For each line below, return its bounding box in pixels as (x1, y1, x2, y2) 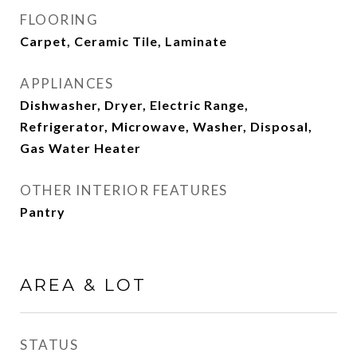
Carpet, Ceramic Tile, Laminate (20, 33, 227, 49)
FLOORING (20, 11, 98, 28)
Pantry (20, 204, 65, 219)
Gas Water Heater (20, 140, 141, 155)
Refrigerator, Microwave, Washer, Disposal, (20, 119, 312, 134)
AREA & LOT (20, 275, 147, 295)
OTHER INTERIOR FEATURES (20, 182, 228, 198)
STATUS (20, 336, 78, 353)
